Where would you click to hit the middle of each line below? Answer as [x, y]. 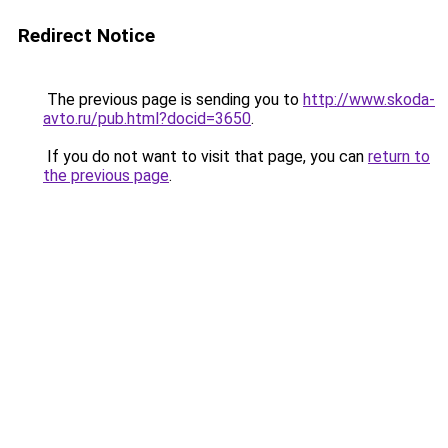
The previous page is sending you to [173, 99]
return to [399, 156]
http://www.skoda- [369, 99]
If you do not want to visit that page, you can [205, 156]
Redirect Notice [86, 35]
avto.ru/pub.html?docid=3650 [147, 118]
